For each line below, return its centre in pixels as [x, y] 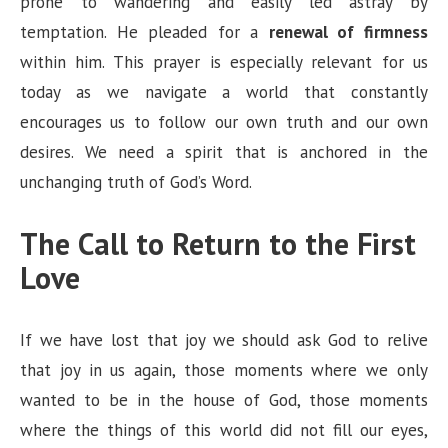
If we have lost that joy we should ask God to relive [224, 339]
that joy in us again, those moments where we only [224, 369]
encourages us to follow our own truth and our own [224, 121]
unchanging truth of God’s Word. [136, 181]
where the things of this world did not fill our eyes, [224, 429]
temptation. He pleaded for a [144, 31]
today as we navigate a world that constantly [224, 91]
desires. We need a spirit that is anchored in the [224, 151]
